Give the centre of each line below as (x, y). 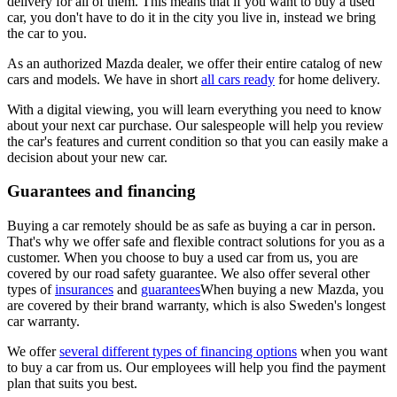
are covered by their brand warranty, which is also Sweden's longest (196, 306)
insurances (84, 290)
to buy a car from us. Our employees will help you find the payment (196, 368)
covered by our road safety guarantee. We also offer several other (188, 274)
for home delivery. (327, 79)
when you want (342, 352)
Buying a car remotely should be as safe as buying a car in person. (191, 226)
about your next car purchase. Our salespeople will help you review (195, 125)
